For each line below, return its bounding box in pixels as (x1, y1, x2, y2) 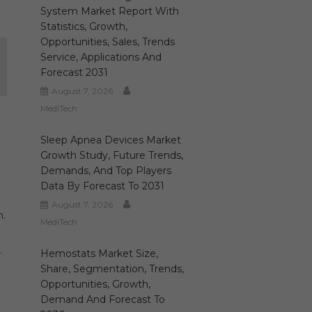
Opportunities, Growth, (40, 278, 150, 290)
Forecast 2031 (40, 66, 108, 79)
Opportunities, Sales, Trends (40, 36, 175, 48)
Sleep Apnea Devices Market (40, 134, 181, 146)
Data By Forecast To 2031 (40, 180, 164, 192)
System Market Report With (40, 5, 179, 17)
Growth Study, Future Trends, (40, 149, 183, 162)
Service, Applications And (40, 51, 162, 63)
